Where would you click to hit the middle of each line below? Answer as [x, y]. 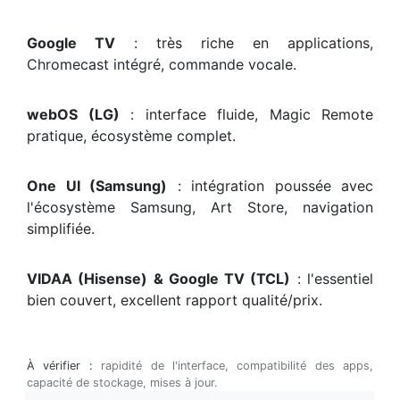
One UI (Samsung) [97, 186]
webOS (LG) [73, 115]
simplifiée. [61, 229]
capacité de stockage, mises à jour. [122, 383]
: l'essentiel [332, 279]
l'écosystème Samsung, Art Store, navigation [200, 208]
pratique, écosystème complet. [131, 136]
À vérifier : [60, 366]
